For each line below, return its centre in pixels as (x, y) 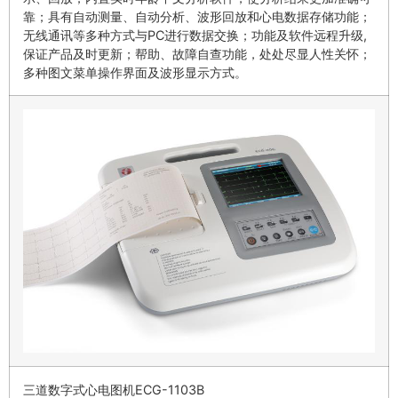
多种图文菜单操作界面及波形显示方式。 (135, 73)
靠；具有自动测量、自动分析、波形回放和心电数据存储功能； (197, 17)
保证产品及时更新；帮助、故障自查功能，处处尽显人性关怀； (197, 54)
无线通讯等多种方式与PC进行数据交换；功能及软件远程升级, (195, 36)
